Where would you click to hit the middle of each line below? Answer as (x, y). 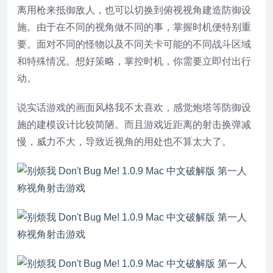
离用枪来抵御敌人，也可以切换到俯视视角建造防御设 (134, 10)
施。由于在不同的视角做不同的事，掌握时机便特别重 (134, 27)
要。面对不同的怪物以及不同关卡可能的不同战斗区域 (134, 44)
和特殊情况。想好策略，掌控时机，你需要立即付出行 (134, 61)
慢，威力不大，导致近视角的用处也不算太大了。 (124, 142)
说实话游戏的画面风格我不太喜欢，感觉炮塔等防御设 (134, 108)
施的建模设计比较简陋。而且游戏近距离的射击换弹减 (134, 125)
